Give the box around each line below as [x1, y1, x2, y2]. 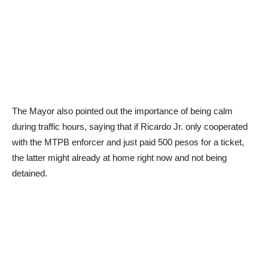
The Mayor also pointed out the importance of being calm [12, 106, 233, 116]
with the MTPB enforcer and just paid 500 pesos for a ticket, [12, 137, 244, 147]
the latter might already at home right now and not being [12, 153, 227, 163]
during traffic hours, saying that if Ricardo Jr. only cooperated [12, 121, 248, 132]
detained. [12, 168, 47, 178]
